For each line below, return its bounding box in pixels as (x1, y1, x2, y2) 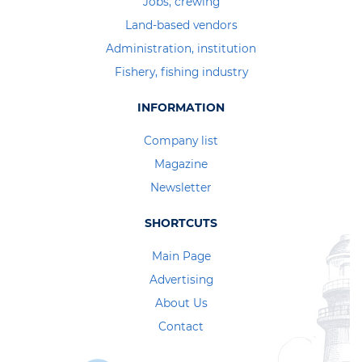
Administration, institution (106, 41, 256, 55)
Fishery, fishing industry (114, 65, 248, 78)
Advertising (149, 272, 213, 286)
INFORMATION (137, 99, 225, 115)
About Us (154, 296, 208, 309)
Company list (144, 133, 218, 147)
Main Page (151, 249, 211, 263)
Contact (158, 319, 204, 333)
